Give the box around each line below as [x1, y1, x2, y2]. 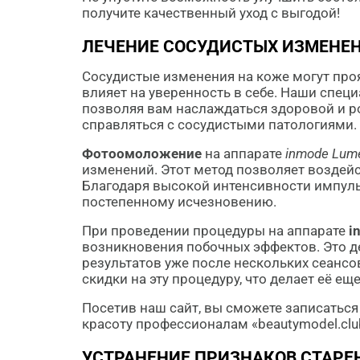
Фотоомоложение [82, 145, 202, 162]
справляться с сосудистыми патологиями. [82, 117, 357, 133]
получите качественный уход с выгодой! [82, 5, 340, 21]
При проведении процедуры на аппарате [82, 223, 349, 239]
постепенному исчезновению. [82, 194, 276, 210]
